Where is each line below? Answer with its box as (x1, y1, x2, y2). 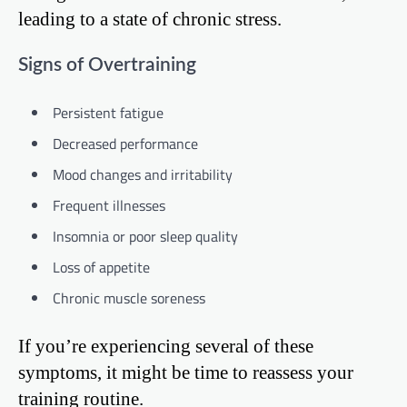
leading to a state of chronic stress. (18, 7, 282, 29)
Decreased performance (53, 133, 198, 155)
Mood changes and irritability (53, 164, 233, 186)
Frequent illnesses (53, 194, 165, 217)
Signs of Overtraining (18, 55, 196, 74)
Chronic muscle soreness (53, 287, 205, 310)
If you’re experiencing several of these (18, 335, 313, 357)
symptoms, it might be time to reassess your (18, 362, 353, 383)
